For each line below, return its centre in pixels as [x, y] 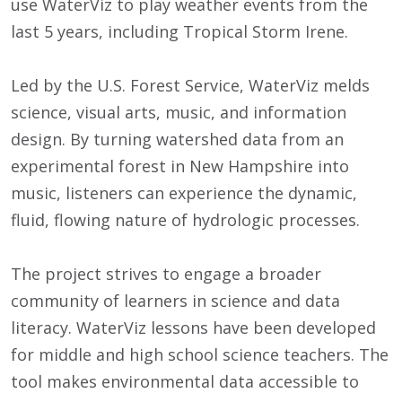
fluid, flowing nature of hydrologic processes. [185, 219]
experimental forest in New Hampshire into [180, 166]
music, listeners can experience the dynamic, [184, 192]
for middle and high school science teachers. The [200, 354]
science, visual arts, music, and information [179, 112]
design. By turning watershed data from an [177, 139]
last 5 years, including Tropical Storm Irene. [179, 31]
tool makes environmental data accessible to [185, 381]
